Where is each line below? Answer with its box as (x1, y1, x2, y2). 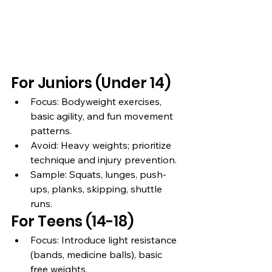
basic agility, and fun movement (30, 110, 175, 123)
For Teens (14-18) (11, 211, 134, 232)
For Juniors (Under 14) (11, 73, 171, 93)
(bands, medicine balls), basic (30, 248, 165, 261)
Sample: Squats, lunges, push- (30, 168, 166, 181)
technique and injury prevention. (30, 154, 177, 166)
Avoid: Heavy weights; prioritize (30, 139, 174, 152)
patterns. (30, 124, 72, 137)
